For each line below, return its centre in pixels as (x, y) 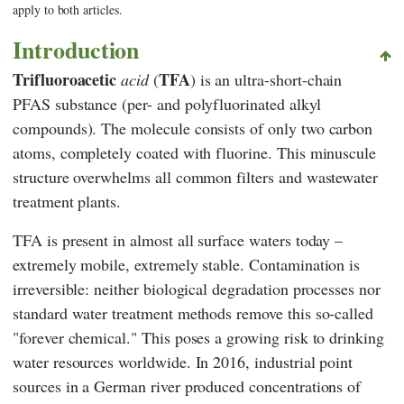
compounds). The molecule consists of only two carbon (193, 128)
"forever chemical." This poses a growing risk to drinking (198, 337)
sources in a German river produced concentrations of (187, 386)
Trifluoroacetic (65, 79)
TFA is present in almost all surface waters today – (178, 239)
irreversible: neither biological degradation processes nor (197, 288)
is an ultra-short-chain (271, 79)
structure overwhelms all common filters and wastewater (196, 176)
